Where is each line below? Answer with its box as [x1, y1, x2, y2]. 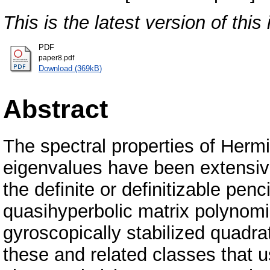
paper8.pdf [39, 54, 74, 62]
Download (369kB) [39, 64, 102, 74]
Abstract [3, 94, 108, 124]
